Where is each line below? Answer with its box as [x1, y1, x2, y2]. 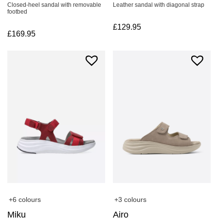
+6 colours [9, 196, 41, 204]
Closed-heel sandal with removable [7, 1, 101, 9]
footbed [7, 8, 27, 16]
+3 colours [114, 196, 147, 204]
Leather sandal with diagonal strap [113, 1, 205, 9]
